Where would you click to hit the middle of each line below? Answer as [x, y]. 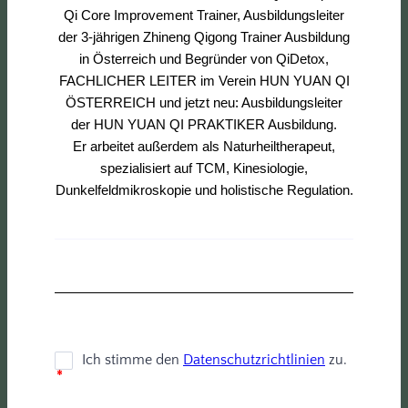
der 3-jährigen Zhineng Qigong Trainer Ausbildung [204, 36]
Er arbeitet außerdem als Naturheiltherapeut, [204, 146]
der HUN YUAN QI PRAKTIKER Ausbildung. [204, 124]
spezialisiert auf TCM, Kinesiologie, [204, 168]
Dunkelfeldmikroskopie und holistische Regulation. [204, 189]
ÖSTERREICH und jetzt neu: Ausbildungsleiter [204, 102]
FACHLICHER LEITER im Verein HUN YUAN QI [204, 80]
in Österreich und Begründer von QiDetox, [204, 58]
